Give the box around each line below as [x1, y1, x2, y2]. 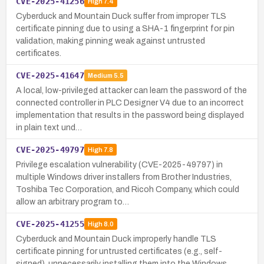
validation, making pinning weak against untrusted [16, 36, 205, 45]
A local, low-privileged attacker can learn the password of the [16, 85, 247, 95]
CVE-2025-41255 [16, 219, 84, 229]
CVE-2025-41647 [16, 70, 84, 80]
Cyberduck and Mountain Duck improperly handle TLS [16, 234, 216, 243]
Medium [87, 72, 113, 80]
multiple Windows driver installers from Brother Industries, [16, 172, 232, 181]
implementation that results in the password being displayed [16, 110, 244, 120]
